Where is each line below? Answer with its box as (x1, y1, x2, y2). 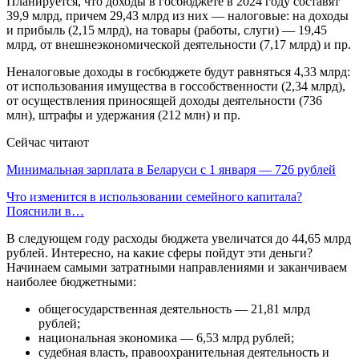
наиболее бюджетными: (6, 274, 136, 288)
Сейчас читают (6, 135, 89, 149)
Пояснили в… (6, 204, 84, 218)
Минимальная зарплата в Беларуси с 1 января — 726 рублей (6, 162, 336, 176)
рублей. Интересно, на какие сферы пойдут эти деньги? (6, 245, 313, 260)
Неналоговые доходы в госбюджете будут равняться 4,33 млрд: (6, 64, 350, 79)
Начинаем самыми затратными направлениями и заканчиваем (6, 260, 347, 274)
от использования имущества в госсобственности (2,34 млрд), (6, 79, 345, 93)
